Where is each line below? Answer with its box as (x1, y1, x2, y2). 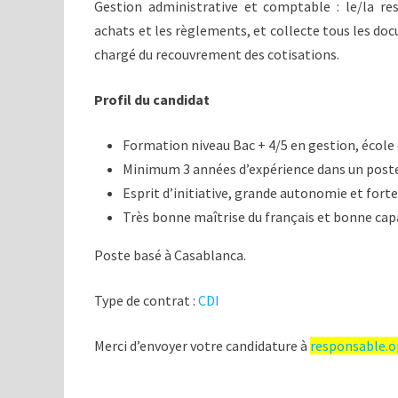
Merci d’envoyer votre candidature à (94, 337, 311, 354)
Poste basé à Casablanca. (94, 246, 247, 264)
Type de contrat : (94, 291, 199, 309)
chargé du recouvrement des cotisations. (94, 45, 340, 63)
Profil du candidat (94, 91, 211, 108)
